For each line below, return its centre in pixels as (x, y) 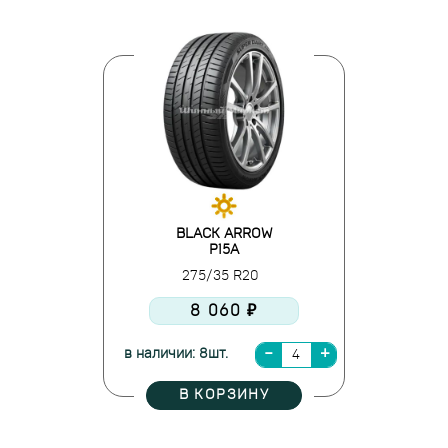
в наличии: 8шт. (176, 354)
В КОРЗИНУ (224, 395)
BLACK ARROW (224, 234)
